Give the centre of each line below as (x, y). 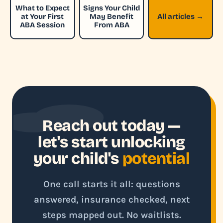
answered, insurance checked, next (111, 200)
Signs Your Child (111, 8)
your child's (78, 159)
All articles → (181, 16)
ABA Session (43, 25)
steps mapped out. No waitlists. (111, 215)
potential (156, 159)
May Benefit (111, 16)
